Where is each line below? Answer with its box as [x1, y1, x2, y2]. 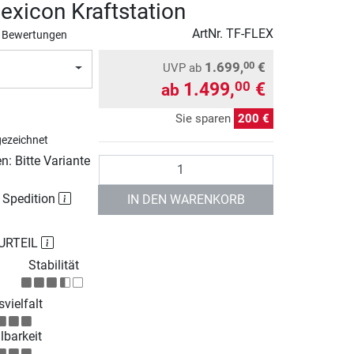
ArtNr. [192, 25, 226, 41]
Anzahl [98, 155, 137, 171]
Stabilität [28, 257, 79, 273]
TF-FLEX [226, 25, 273, 41]
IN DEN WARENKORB [126, 191, 245, 207]
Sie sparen [175, 111, 234, 126]
